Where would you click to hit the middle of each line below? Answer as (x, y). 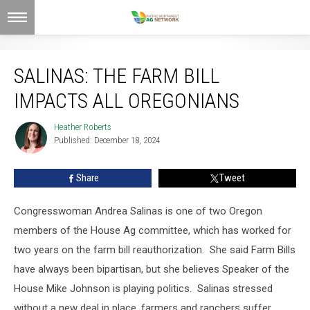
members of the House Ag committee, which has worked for (153, 230)
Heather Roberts (83, 127)
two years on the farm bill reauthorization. (112, 250)
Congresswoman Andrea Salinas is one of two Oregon (138, 211)
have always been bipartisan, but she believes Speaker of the (152, 269)
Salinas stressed (235, 289)
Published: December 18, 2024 (107, 140)
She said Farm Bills (253, 250)
